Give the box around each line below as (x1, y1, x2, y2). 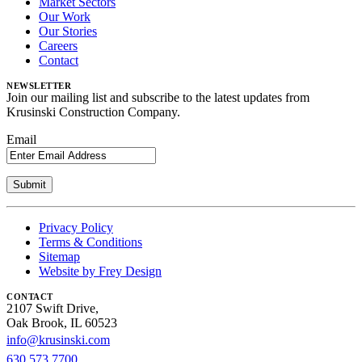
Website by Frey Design (39, 264, 162, 279)
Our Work (39, 10, 90, 24)
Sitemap (39, 250, 80, 264)
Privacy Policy (39, 221, 113, 235)
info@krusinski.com (6, 333, 110, 347)
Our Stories (39, 24, 97, 39)
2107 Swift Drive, (6, 301, 99, 316)
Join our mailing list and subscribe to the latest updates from (6, 90, 309, 105)
